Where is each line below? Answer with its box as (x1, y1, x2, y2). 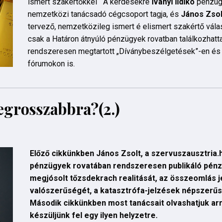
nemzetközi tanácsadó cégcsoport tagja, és (27, 9, 181, 19)
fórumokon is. (27, 59, 75, 69)
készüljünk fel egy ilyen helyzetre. (29, 211, 160, 221)
